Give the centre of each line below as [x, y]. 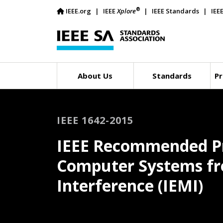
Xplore [126, 11]
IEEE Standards [175, 11]
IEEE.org [78, 11]
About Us [95, 76]
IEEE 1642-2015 [95, 120]
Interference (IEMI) [130, 185]
